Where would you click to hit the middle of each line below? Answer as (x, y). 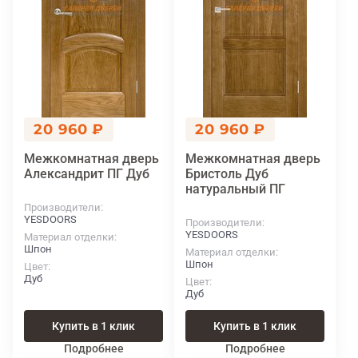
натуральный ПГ (235, 189)
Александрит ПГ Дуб (87, 174)
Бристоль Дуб (227, 174)
